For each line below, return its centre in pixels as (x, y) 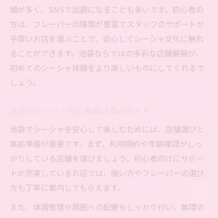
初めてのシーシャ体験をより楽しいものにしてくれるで (107, 68)
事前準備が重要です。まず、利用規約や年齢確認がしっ (106, 144)
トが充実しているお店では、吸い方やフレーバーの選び (107, 173)
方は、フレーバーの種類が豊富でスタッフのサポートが (107, 24)
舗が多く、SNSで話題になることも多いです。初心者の (107, 9)
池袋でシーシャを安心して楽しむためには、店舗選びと (107, 129)
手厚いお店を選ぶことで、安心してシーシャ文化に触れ (107, 39)
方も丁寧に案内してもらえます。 (67, 188)
